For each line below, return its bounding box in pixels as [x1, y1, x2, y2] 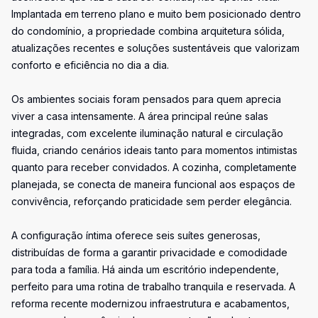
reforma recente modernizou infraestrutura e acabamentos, [11, 297, 290, 309]
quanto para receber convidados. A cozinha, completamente [11, 161, 297, 173]
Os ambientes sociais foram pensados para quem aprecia [11, 93, 281, 105]
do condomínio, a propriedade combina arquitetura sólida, [11, 25, 285, 37]
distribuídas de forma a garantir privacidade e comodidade [11, 246, 287, 258]
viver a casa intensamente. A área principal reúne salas [11, 110, 268, 122]
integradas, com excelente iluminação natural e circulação [11, 127, 283, 139]
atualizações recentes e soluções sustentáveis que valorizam [11, 42, 300, 54]
